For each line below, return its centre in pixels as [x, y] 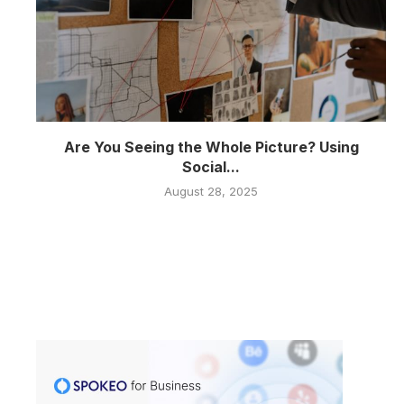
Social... [211, 167]
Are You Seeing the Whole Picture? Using [211, 147]
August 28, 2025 [211, 192]
